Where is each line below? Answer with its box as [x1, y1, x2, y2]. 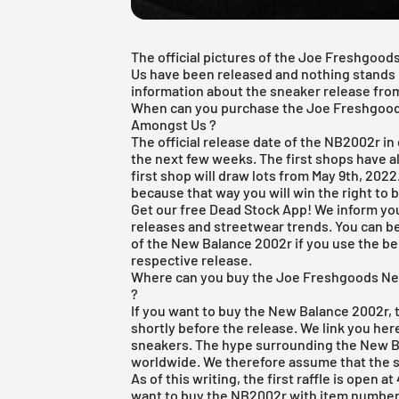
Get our [131, 199, 181, 217]
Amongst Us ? [131, 115, 217, 133]
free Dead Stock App [180, 199, 308, 217]
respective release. [131, 250, 253, 268]
